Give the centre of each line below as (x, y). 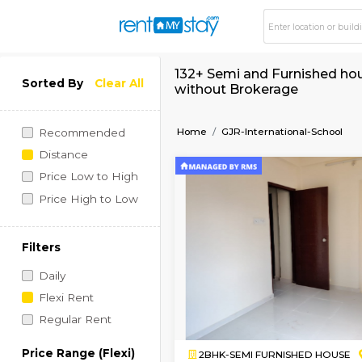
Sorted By (62, 98)
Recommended (96, 156)
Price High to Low (103, 234)
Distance (74, 182)
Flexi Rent (77, 350)
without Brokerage (278, 104)
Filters (48, 291)
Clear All (140, 98)
